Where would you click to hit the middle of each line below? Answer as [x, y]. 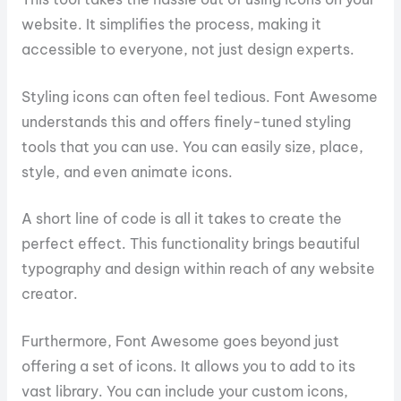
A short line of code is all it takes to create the [181, 219]
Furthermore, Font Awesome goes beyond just [180, 341]
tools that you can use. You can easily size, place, [192, 146]
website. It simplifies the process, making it [171, 24]
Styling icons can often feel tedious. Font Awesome [199, 96]
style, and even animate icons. [127, 171]
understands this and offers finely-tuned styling [186, 121]
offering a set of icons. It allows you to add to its [188, 367]
